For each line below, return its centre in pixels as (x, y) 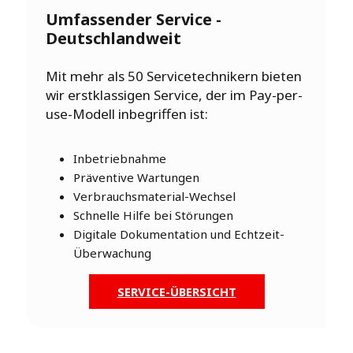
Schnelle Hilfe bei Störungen (153, 216)
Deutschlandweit (113, 39)
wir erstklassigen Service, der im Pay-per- (174, 95)
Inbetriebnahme (121, 159)
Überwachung (114, 253)
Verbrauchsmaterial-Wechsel (154, 197)
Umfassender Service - (134, 20)
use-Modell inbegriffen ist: (127, 114)
